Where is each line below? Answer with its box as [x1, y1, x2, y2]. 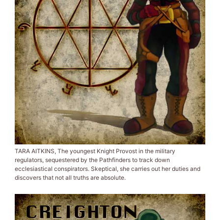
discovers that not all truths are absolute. [15, 173, 126, 181]
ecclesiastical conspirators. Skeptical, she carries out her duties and [15, 165, 200, 172]
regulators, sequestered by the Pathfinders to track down [15, 156, 170, 164]
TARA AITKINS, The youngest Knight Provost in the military [15, 147, 175, 155]
